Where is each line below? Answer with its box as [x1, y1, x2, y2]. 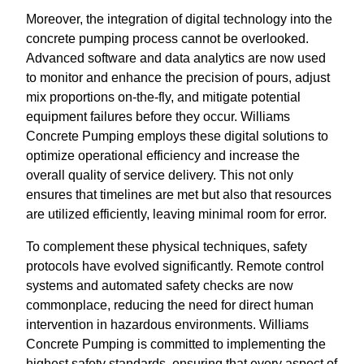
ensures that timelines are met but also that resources [26, 188, 331, 201]
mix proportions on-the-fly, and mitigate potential [26, 90, 301, 104]
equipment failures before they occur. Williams [26, 110, 290, 123]
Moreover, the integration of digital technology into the [26, 12, 332, 26]
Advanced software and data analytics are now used [26, 51, 326, 65]
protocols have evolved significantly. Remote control [26, 259, 324, 273]
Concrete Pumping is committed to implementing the [26, 337, 326, 351]
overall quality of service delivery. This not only [26, 168, 293, 182]
